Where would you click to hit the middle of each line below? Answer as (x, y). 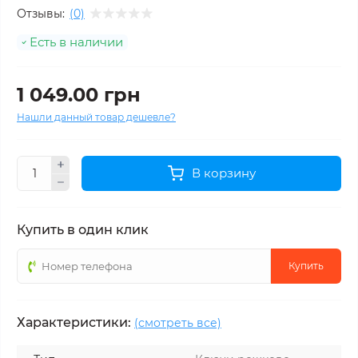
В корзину (223, 173)
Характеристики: (74, 322)
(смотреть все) (178, 323)
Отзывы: (41, 13)
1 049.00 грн (79, 95)
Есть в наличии (76, 42)
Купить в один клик (83, 230)
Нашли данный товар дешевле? (96, 117)
